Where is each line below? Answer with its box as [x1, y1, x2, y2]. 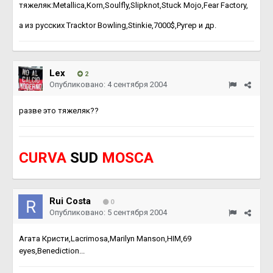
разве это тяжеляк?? [19, 106, 99, 115]
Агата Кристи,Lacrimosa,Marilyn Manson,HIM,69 [19, 234, 191, 243]
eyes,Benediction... [19, 246, 85, 255]
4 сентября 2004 [107, 80, 167, 89]
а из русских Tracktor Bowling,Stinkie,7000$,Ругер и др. [19, 21, 216, 30]
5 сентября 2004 [107, 208, 167, 217]
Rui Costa [49, 196, 91, 207]
